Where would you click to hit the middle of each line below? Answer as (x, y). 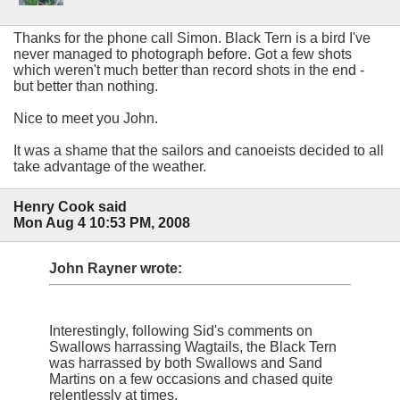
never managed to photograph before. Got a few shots (183, 54)
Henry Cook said (70, 206)
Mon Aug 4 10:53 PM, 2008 (102, 222)
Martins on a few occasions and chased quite (191, 379)
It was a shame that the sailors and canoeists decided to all (199, 150)
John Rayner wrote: (116, 268)
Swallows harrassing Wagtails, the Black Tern (193, 346)
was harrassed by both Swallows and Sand (186, 362)
